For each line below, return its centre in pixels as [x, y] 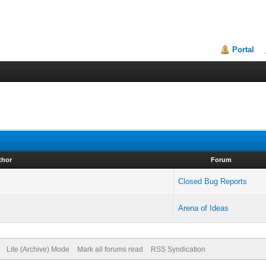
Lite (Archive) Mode [38, 249]
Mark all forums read [110, 249]
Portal [243, 50]
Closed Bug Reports [213, 181]
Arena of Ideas [204, 208]
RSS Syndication [178, 249]
